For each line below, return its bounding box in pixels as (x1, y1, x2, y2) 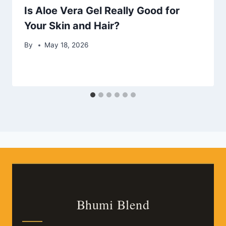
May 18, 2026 (44, 41, 89, 49)
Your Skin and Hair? (24, 19, 120, 32)
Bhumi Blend (76, 196, 150, 213)
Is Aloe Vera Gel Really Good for (24, 4, 180, 17)
